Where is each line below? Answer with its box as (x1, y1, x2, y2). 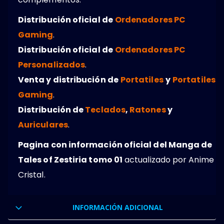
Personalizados (18, 59, 85, 71)
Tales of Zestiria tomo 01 (18, 154, 123, 166)
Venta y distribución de (18, 74, 118, 86)
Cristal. (18, 169, 45, 181)
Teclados (85, 104, 125, 116)
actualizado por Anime (122, 154, 214, 166)
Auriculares (18, 119, 68, 131)
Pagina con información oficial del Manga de (18, 139, 212, 151)
